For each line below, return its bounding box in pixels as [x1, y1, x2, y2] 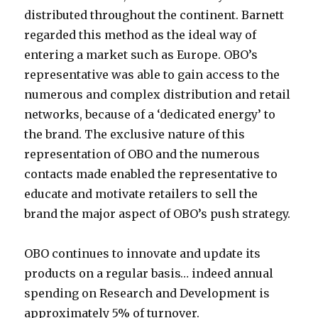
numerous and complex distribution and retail [24, 87, 291, 102]
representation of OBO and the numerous [24, 147, 261, 161]
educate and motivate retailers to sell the [24, 187, 258, 201]
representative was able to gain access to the [24, 67, 280, 82]
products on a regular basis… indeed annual [24, 266, 274, 280]
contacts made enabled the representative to [24, 167, 278, 181]
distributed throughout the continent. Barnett [24, 8, 285, 22]
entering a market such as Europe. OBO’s [24, 48, 258, 62]
